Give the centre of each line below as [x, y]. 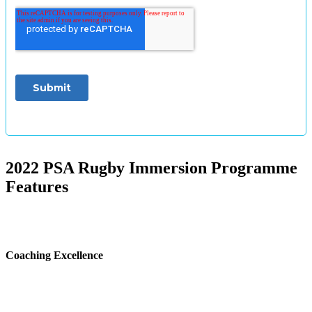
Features [37, 187]
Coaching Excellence [54, 255]
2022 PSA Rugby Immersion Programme [151, 168]
